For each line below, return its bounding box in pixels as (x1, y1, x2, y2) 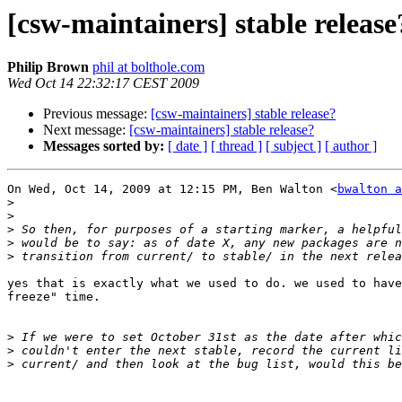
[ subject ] (266, 138, 321, 154)
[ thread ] (211, 138, 262, 154)
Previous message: (43, 106, 151, 122)
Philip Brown (7, 59, 89, 75)
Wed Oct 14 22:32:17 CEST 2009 (7, 75, 199, 92)
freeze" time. (7, 290, 100, 304)
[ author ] (325, 138, 377, 154)
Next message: (43, 122, 129, 138)
